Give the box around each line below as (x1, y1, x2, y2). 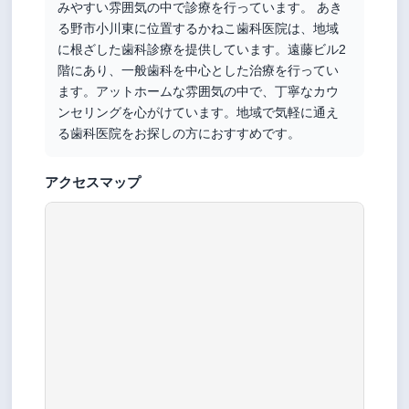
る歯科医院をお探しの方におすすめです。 (58, 125, 301, 141)
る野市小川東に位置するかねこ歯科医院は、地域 (58, 20, 340, 36)
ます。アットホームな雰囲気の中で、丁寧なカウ (58, 83, 340, 99)
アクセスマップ (45, 173, 142, 190)
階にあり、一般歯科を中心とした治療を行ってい (58, 62, 340, 78)
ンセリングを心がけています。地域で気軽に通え (58, 104, 340, 120)
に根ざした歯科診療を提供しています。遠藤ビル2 (58, 41, 347, 57)
